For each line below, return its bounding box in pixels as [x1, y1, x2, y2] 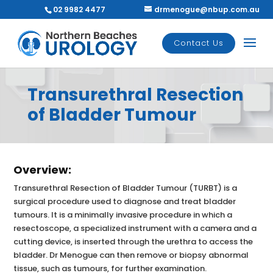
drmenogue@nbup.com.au [154, 4, 260, 15]
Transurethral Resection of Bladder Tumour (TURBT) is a [13, 182, 238, 194]
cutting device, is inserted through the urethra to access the [13, 236, 253, 247]
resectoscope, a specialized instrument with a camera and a [13, 222, 257, 234]
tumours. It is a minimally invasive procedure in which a [13, 209, 233, 221]
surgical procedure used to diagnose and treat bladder [13, 196, 236, 207]
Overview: [13, 162, 72, 177]
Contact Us [173, 37, 224, 49]
